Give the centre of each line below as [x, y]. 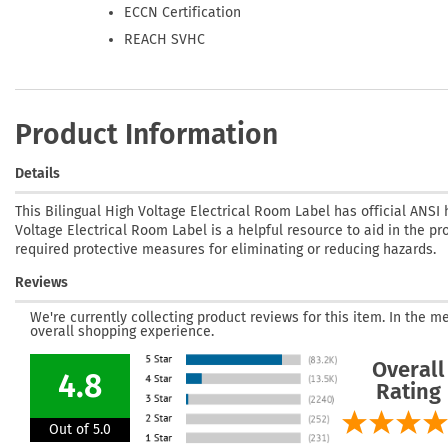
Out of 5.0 [80, 430]
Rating [408, 392]
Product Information [146, 134]
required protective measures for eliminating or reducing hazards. [225, 249]
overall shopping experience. [122, 332]
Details [37, 173]
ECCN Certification [183, 13]
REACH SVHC [165, 39]
